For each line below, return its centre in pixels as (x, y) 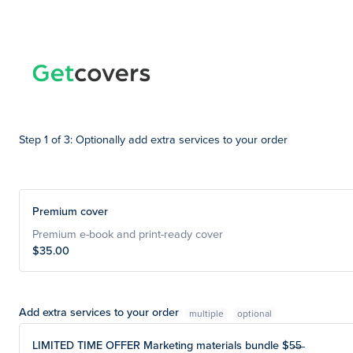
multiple (206, 313)
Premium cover (70, 211)
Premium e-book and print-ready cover (129, 234)
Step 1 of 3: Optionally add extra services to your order (153, 139)
